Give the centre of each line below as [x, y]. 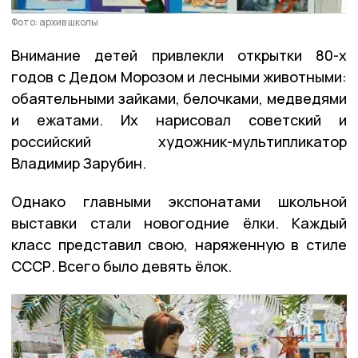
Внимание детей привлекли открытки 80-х [179, 56]
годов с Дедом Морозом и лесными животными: [179, 77]
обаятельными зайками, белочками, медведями [179, 99]
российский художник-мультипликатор [179, 142]
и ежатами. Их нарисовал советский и [179, 120]
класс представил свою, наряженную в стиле [179, 245]
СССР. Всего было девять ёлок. [121, 267]
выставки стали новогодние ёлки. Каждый [179, 223]
